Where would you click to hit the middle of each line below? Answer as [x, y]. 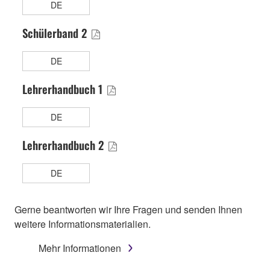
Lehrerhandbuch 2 [64, 102]
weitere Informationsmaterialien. [83, 181]
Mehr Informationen [80, 205]
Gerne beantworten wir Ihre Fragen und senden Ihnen [128, 166]
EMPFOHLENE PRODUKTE [85, 252]
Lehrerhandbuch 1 [64, 46]
